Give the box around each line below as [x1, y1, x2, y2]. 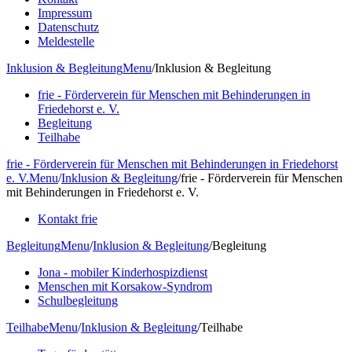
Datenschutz [38, 20, 99, 34]
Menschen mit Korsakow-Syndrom [38, 279, 212, 293]
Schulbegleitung [38, 293, 118, 307]
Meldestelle [38, 34, 94, 48]
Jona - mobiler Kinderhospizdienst [38, 265, 207, 279]
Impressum [38, 5, 92, 20]
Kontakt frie [38, 211, 97, 225]
